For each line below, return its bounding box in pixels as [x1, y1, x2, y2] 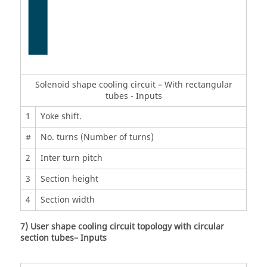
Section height [40, 173, 98, 185]
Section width [40, 194, 95, 206]
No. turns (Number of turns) [40, 131, 154, 144]
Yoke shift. [40, 110, 82, 123]
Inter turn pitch [40, 152, 103, 164]
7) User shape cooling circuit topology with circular [20, 221, 224, 233]
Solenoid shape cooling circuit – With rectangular [35, 79, 232, 91]
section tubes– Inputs [20, 232, 107, 244]
